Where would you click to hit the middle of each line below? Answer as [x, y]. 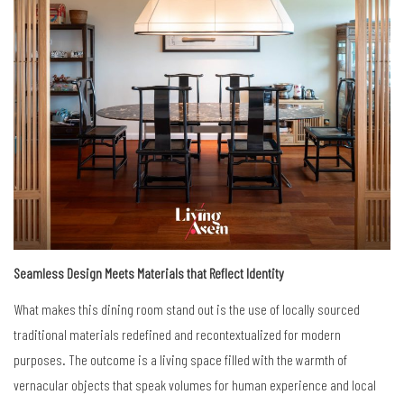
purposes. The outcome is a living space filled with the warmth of [180, 359]
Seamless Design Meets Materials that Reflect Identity [149, 272]
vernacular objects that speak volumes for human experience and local [195, 384]
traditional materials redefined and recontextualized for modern [177, 334]
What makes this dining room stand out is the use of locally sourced [187, 308]
